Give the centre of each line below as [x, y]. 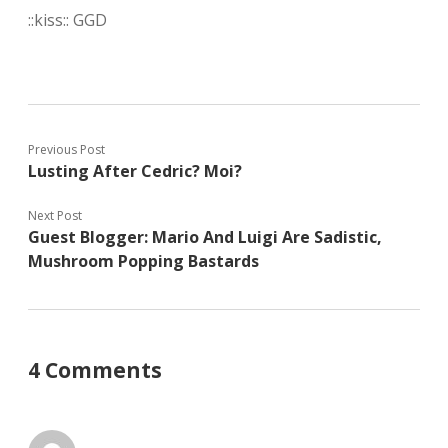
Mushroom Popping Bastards [143, 261]
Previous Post [66, 149]
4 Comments [95, 370]
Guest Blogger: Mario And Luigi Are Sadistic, [205, 237]
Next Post [55, 215]
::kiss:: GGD [67, 20]
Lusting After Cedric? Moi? [135, 171]
